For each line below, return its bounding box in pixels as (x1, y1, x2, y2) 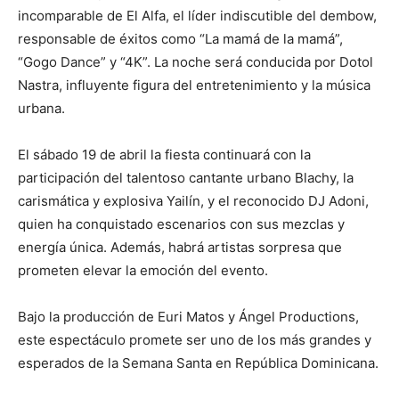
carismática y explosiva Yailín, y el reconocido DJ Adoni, (18, 192, 369, 210)
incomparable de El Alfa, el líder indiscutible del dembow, (18, 7, 377, 25)
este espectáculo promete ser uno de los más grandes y (18, 331, 371, 349)
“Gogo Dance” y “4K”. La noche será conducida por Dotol (18, 53, 373, 71)
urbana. (18, 100, 65, 118)
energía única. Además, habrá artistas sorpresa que (18, 239, 342, 256)
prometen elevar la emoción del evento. (18, 262, 268, 280)
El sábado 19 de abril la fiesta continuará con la (18, 146, 311, 164)
